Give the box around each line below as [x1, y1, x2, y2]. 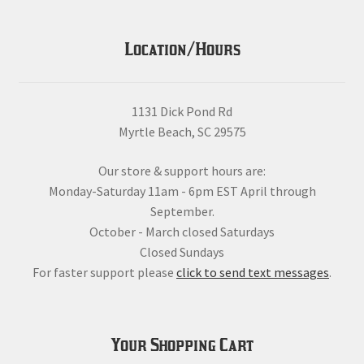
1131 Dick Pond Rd [132, 103, 232, 120]
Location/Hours [123, 39, 240, 59]
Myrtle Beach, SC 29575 [118, 123, 246, 141]
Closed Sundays [140, 243, 224, 260]
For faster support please [32, 263, 176, 280]
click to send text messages [176, 263, 329, 280]
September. [149, 202, 214, 219]
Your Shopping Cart [110, 335, 253, 355]
